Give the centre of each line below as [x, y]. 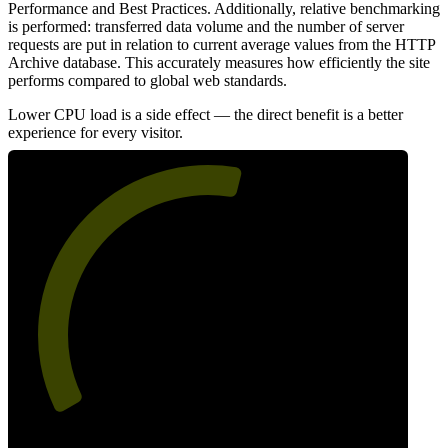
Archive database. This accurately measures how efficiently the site [219, 62]
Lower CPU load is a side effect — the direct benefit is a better [205, 114]
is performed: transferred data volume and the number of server [206, 26]
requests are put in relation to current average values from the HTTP [221, 44]
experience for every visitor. [95, 132]
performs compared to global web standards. [147, 80]
